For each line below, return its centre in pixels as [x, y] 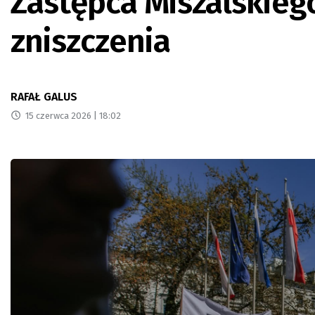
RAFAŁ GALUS [44, 97]
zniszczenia [90, 41]
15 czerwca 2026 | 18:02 [73, 116]
